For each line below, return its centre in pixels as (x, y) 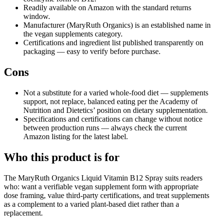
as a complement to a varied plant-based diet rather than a (91, 204)
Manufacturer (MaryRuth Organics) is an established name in (117, 25)
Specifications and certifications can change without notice (113, 119)
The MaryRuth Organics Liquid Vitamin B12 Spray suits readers (103, 178)
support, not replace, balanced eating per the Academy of (110, 101)
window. (37, 17)
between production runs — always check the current (105, 127)
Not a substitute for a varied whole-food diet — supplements (116, 92)
